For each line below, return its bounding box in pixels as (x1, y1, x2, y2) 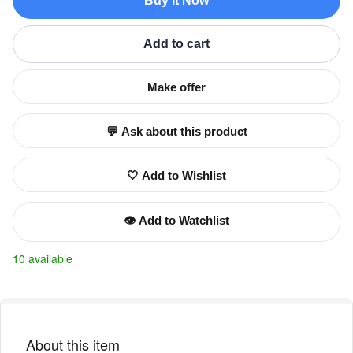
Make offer (147, 80, 206, 94)
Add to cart (143, 37, 210, 51)
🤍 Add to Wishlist (127, 168, 226, 182)
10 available (13, 251, 72, 267)
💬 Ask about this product (106, 124, 247, 138)
